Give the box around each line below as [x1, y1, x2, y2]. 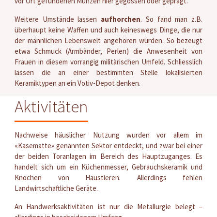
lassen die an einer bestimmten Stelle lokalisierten [15, 67, 202, 77]
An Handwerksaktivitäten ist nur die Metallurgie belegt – [15, 201, 202, 211]
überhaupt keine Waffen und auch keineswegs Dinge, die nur [15, 25, 202, 34]
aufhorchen [101, 14, 141, 24]
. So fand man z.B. [140, 14, 203, 24]
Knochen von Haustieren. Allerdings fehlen [15, 172, 202, 182]
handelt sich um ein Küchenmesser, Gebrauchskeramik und [15, 162, 202, 171]
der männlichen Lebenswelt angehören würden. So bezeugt [15, 35, 202, 45]
